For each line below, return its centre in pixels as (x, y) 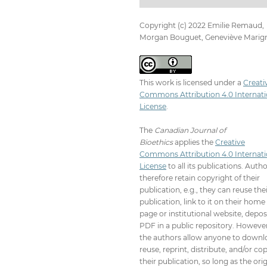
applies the (194, 142)
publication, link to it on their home (202, 201)
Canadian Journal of (190, 130)
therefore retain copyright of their (200, 178)
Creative (230, 142)
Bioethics (156, 142)
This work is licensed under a (191, 82)
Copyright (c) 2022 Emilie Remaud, (202, 25)
